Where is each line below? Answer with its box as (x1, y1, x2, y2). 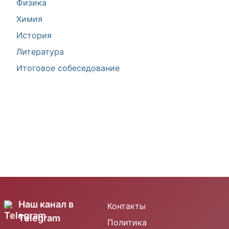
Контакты (107, 200, 146, 211)
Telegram (18, 212, 60, 223)
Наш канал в (18, 198, 74, 210)
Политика (107, 217, 147, 227)
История (16, 30, 52, 40)
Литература (16, 47, 64, 57)
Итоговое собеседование (16, 63, 120, 73)
